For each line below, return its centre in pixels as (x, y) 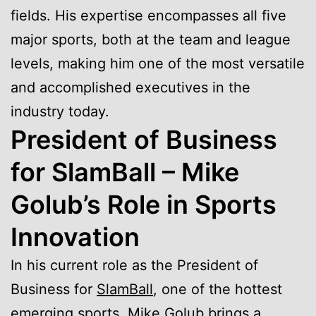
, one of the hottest (218, 289)
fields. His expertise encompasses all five (148, 15)
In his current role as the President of (134, 265)
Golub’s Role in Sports (144, 204)
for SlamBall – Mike (125, 172)
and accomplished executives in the (130, 87)
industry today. (60, 111)
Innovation (75, 237)
